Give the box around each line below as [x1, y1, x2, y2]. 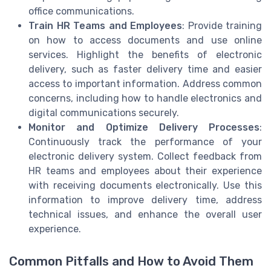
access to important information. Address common [28, 78, 262, 90]
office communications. [28, 5, 134, 18]
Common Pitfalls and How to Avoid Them [9, 254, 253, 269]
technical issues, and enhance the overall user [28, 209, 262, 221]
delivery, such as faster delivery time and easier [28, 64, 262, 76]
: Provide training [182, 20, 262, 32]
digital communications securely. [28, 107, 179, 119]
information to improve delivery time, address [28, 194, 262, 206]
